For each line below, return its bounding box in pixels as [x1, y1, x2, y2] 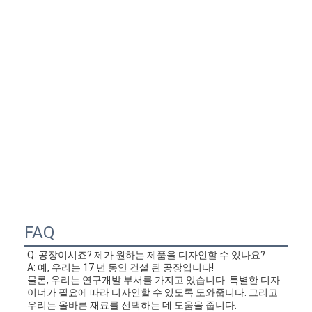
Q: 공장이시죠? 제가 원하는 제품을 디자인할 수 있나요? [27, 249, 266, 261]
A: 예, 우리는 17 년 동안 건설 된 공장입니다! [27, 262, 214, 274]
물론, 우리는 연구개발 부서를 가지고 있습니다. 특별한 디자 [27, 274, 281, 286]
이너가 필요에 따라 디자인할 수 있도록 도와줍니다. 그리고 [27, 287, 279, 299]
